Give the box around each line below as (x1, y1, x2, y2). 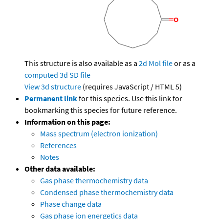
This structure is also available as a (24, 58, 139, 68)
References (40, 140, 77, 151)
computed (24, 70, 58, 80)
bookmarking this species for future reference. (24, 105, 177, 115)
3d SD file (60, 70, 90, 80)
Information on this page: (24, 117, 110, 127)
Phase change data (40, 199, 102, 209)
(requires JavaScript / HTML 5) (81, 82, 182, 92)
